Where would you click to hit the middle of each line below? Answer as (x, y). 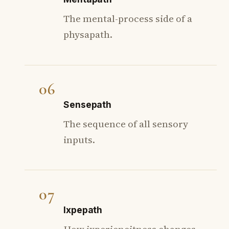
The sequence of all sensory (126, 124)
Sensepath (88, 105)
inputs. (79, 140)
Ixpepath (83, 210)
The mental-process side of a (128, 19)
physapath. (88, 35)
